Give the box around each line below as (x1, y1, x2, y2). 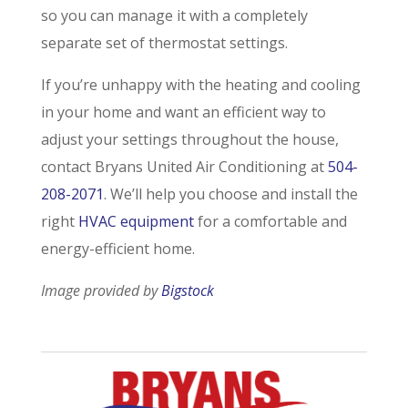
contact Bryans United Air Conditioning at (40, 156, 328, 177)
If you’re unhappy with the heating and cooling (40, 74, 361, 95)
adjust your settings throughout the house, (40, 128, 339, 149)
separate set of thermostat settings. (40, 32, 288, 53)
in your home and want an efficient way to (40, 101, 326, 122)
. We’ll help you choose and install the (103, 183, 358, 204)
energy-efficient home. (40, 238, 195, 259)
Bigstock (160, 280, 214, 301)
